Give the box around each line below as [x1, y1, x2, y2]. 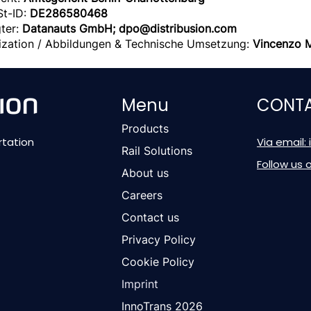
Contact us [121, 210, 179, 224]
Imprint [121, 277, 158, 291]
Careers [121, 188, 162, 202]
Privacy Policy [121, 233, 196, 246]
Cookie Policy [121, 255, 194, 269]
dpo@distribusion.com [119, 22, 237, 35]
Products [121, 121, 169, 135]
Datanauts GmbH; [22, 22, 119, 35]
